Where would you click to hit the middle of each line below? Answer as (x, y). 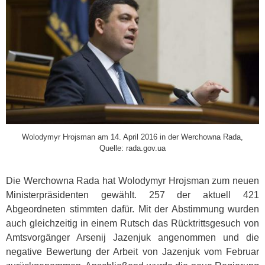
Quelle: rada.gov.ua (132, 148)
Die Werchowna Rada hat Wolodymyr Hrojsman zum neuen (132, 181)
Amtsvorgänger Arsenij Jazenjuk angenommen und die (132, 238)
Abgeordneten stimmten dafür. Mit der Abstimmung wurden (132, 209)
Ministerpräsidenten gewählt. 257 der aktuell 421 (132, 195)
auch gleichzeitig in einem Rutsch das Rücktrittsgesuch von (132, 224)
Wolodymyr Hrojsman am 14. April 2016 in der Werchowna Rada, (132, 137)
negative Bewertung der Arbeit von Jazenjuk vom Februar (132, 252)
